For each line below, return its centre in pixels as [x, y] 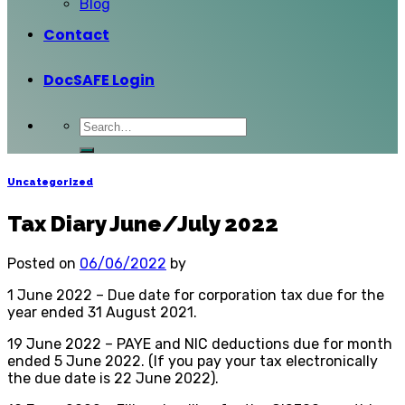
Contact [76, 35]
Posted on [43, 263]
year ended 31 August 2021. [102, 312]
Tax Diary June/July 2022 [143, 223]
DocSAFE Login [99, 80]
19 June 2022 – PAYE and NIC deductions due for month [200, 344]
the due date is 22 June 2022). [113, 378]
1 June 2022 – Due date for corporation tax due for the [196, 295]
